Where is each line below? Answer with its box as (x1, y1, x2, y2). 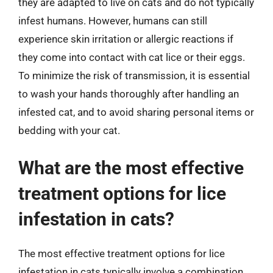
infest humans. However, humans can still (18, 15, 207, 27)
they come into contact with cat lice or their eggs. (18, 51, 245, 63)
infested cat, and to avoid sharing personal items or (18, 106, 254, 118)
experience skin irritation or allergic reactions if (18, 33, 233, 45)
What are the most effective (18, 157, 244, 179)
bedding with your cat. (18, 124, 120, 136)
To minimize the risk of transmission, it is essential (18, 69, 250, 82)
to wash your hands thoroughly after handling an (18, 88, 239, 100)
